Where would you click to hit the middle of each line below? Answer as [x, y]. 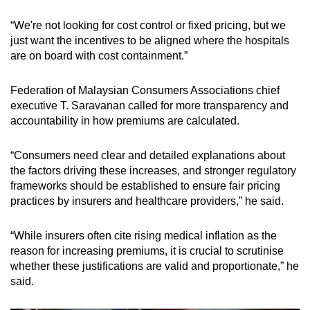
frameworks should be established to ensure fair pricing [145, 185]
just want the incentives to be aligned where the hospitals [150, 40]
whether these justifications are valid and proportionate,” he [155, 266]
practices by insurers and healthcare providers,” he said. [148, 201]
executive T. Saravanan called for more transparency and [149, 105]
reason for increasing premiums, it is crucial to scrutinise [147, 250]
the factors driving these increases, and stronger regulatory [153, 170]
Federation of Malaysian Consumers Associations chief [145, 90]
